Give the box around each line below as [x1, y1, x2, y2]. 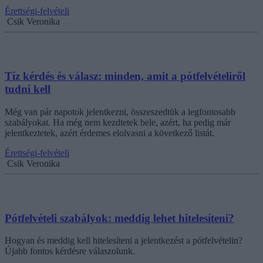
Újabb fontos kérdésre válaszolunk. [5, 246, 135, 257]
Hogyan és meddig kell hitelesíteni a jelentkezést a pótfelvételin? [5, 235, 242, 246]
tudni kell [5, 83, 50, 96]
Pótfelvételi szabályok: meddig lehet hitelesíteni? [5, 211, 234, 224]
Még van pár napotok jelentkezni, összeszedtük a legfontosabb [5, 106, 235, 117]
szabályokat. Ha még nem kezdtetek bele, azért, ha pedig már [5, 117, 231, 127]
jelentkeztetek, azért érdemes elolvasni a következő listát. [5, 127, 214, 138]
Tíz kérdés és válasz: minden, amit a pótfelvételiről [5, 70, 245, 83]
